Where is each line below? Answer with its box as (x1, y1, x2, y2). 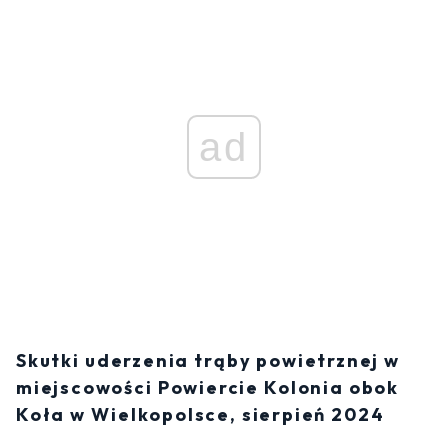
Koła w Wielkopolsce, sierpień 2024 (16, 403, 385, 427)
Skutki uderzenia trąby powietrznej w (16, 349, 401, 373)
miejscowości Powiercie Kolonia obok (16, 376, 400, 400)
